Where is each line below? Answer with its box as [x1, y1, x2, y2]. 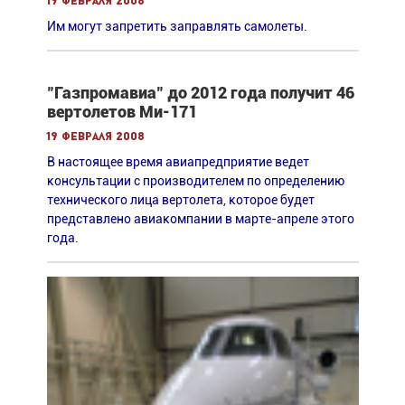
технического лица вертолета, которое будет [46, 193, 315, 208]
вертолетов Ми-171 [46, 102, 197, 122]
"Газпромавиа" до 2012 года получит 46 [46, 83, 354, 103]
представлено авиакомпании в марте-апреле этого [46, 212, 354, 227]
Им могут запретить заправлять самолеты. [46, 19, 307, 34]
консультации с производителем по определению [46, 174, 344, 189]
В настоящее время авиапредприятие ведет [46, 155, 309, 170]
